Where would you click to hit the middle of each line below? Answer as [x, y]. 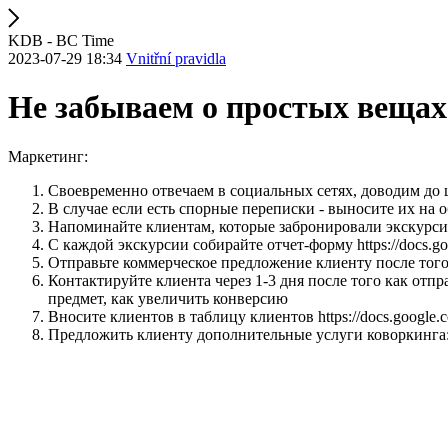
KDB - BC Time [61, 40]
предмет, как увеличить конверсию [168, 298]
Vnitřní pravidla [176, 58]
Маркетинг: [48, 156]
